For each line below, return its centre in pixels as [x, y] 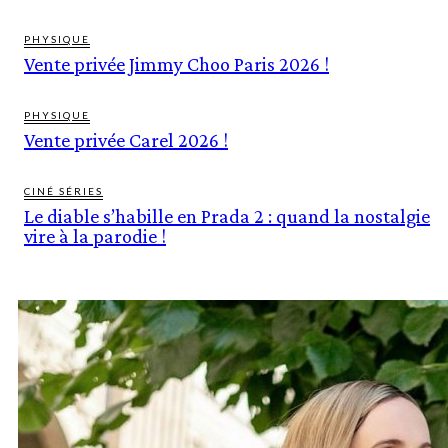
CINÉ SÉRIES [63, 191]
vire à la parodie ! [95, 236]
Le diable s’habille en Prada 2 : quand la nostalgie [227, 216]
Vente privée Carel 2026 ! [126, 140]
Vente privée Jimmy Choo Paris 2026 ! [176, 64]
